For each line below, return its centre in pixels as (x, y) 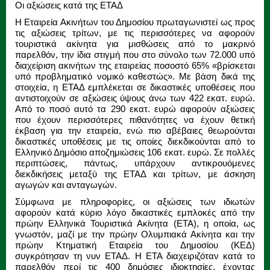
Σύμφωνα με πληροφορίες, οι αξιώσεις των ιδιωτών (135, 201)
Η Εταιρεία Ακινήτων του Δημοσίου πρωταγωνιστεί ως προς (135, 22)
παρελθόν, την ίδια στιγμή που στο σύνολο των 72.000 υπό (135, 54)
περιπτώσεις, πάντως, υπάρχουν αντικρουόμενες (135, 163)
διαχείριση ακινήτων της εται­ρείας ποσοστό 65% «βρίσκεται (135, 65)
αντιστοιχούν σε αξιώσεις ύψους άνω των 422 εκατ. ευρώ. (135, 98)
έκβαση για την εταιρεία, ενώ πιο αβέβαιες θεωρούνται (135, 130)
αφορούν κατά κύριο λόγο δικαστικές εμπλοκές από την (135, 212)
